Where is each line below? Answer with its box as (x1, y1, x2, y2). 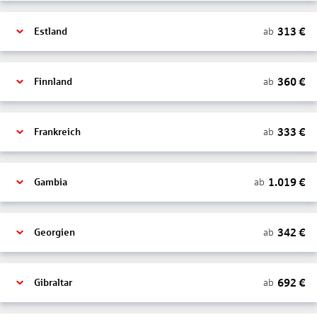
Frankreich (34, 127, 81, 137)
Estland (34, 26, 67, 37)
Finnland (34, 76, 72, 87)
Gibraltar (34, 277, 72, 288)
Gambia (34, 177, 67, 188)
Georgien (34, 227, 75, 238)
